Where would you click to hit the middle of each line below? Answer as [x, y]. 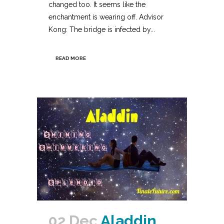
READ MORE [71, 58]
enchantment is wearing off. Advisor [106, 17]
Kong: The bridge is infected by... [102, 30]
